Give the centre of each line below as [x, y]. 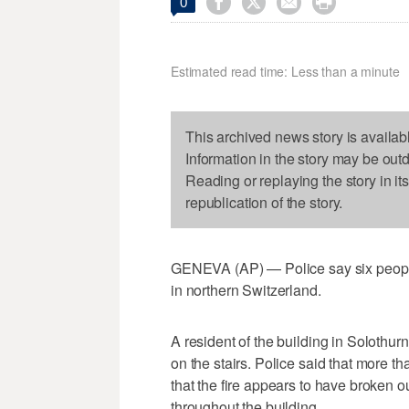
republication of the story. [264, 203]
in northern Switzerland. [246, 290]
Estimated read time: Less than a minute [285, 72]
